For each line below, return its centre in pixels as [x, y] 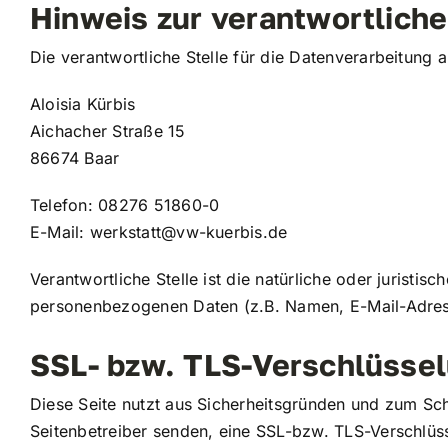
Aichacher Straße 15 [107, 130]
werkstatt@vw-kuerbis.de [188, 231]
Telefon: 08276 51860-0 [124, 204]
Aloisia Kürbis [82, 103]
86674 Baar [74, 157]
